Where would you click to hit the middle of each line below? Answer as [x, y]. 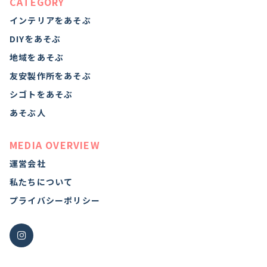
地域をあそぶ [37, 58]
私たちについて [41, 182]
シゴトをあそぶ [41, 94]
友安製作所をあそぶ [50, 76]
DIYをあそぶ [35, 39]
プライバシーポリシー [55, 201]
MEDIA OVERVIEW [55, 145]
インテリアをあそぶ [50, 21]
